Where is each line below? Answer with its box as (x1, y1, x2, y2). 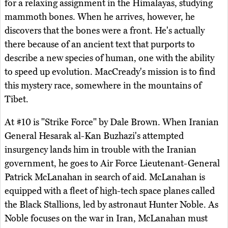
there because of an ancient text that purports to (5, 39, 195, 50)
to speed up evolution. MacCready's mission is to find (5, 66, 215, 78)
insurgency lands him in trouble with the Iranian (5, 144, 196, 156)
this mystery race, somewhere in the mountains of (5, 80, 202, 92)
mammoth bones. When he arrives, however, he (5, 11, 195, 23)
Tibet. (5, 94, 28, 105)
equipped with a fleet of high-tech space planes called (5, 185, 215, 197)
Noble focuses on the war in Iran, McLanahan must (5, 213, 208, 224)
